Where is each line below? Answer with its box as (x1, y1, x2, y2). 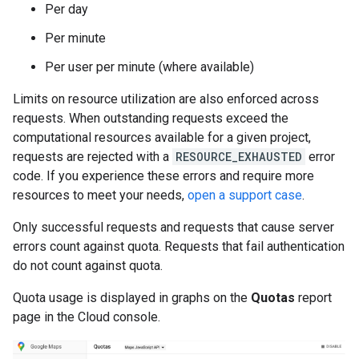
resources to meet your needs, (13, 187, 188, 203)
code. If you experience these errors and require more (13, 167, 314, 184)
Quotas (251, 289, 295, 305)
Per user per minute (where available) (45, 58, 254, 75)
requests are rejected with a (13, 148, 172, 164)
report (295, 289, 332, 305)
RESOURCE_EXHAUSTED (175, 148, 302, 164)
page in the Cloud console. (13, 309, 160, 325)
